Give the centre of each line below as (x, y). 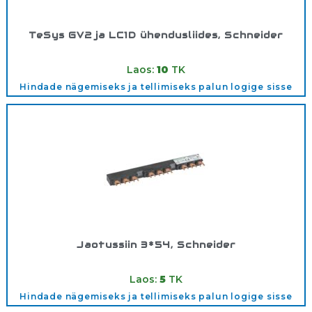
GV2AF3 (184, 57)
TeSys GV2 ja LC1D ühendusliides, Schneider (156, 36)
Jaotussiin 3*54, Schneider (156, 245)
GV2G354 (184, 267)
